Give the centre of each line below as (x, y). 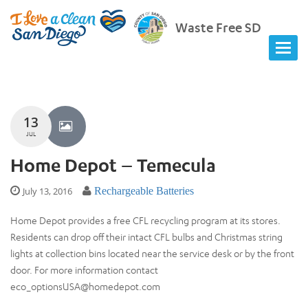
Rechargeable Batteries (144, 190)
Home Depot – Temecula (113, 165)
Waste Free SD (218, 27)
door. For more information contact (84, 269)
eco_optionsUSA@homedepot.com (85, 286)
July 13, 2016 (47, 191)
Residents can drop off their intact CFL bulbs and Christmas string (146, 236)
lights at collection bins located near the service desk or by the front (152, 253)
